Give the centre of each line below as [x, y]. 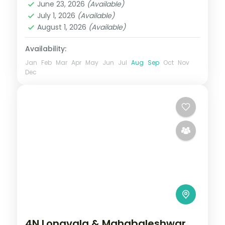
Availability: [46, 48]
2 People [54, 8]
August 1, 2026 [63, 27]
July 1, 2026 [57, 15]
